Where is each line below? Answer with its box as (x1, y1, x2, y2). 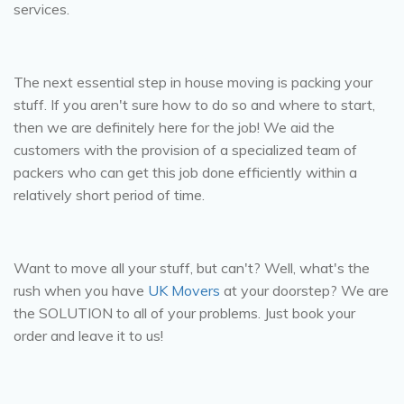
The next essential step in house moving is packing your (14, 72, 372, 91)
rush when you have (14, 280, 148, 299)
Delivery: (158, 363, 246, 390)
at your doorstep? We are (220, 280, 389, 299)
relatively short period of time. (14, 185, 205, 204)
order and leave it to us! (14, 326, 163, 344)
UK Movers (148, 280, 220, 299)
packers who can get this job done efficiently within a (14, 162, 357, 181)
